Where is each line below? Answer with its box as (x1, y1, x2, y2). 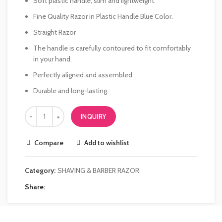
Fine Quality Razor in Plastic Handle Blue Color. (33, 12, 173, 21)
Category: (25, 166, 57, 175)
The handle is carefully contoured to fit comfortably (33, 44, 191, 53)
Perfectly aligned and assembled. (33, 70, 134, 79)
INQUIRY (81, 112, 107, 120)
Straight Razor (33, 28, 76, 37)
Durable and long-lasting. (33, 86, 109, 95)
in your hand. (33, 55, 72, 63)
